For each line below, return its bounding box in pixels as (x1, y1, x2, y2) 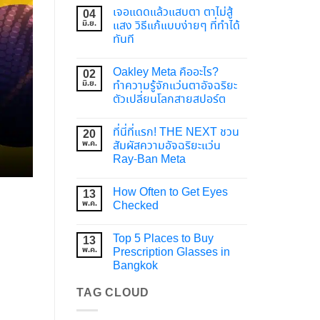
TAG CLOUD (76, 284, 150, 301)
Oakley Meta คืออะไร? (113, 64, 219, 81)
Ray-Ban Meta (113, 151, 186, 168)
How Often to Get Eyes (113, 184, 228, 201)
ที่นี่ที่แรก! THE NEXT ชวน (113, 124, 239, 141)
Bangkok (113, 257, 158, 274)
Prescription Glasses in (113, 244, 230, 261)
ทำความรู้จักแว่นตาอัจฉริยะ (113, 77, 237, 94)
